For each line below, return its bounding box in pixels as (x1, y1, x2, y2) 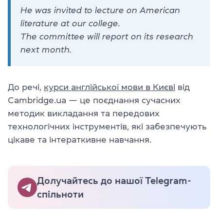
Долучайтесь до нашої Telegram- (37, 175, 191, 185)
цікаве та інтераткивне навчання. (8, 135, 151, 144)
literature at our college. (20, 18, 120, 28)
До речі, (8, 82, 44, 91)
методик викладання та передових (8, 109, 160, 118)
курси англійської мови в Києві (44, 82, 175, 91)
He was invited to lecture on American (20, 5, 180, 15)
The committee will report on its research (20, 32, 193, 41)
